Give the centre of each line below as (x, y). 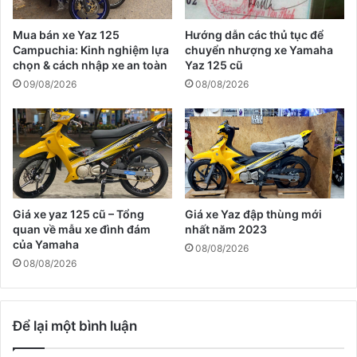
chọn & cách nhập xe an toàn (90, 65)
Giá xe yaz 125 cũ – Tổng (78, 214)
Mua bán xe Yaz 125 (66, 35)
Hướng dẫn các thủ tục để (254, 35)
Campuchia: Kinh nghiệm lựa (91, 50)
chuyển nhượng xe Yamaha (259, 50)
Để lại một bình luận (75, 326)
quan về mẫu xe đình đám (82, 229)
